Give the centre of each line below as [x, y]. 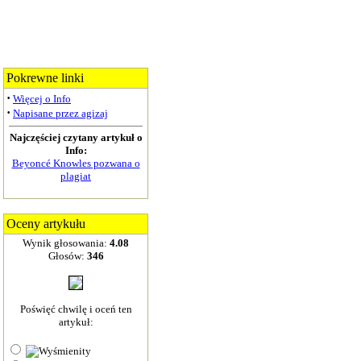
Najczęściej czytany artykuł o [76, 137]
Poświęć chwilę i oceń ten [76, 309]
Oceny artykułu [46, 224]
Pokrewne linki [45, 78]
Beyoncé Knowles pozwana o [76, 163]
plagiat [76, 176]
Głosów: [67, 256]
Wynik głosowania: [66, 243]
